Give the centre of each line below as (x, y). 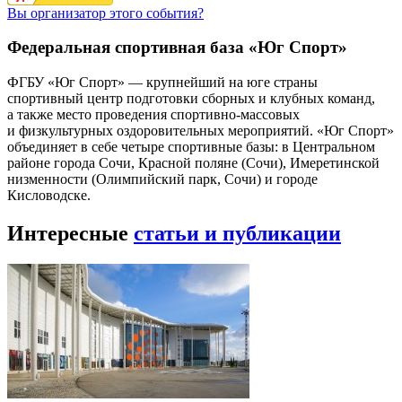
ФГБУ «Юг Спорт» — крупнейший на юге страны (162, 83)
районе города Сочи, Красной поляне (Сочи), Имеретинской (193, 163)
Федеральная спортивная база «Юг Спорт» (177, 48)
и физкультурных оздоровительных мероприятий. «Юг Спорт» (201, 131)
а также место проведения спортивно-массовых (153, 115)
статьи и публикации (237, 233)
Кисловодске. (49, 196)
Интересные (70, 233)
